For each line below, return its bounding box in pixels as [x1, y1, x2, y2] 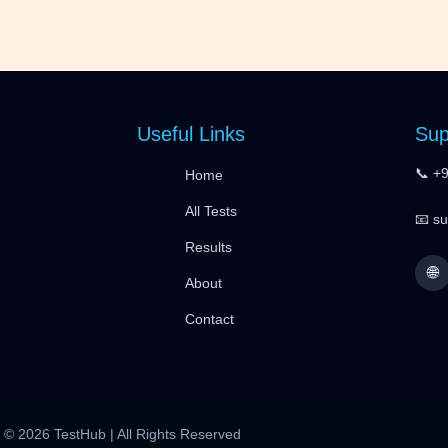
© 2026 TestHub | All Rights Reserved [3, 425, 241, 442]
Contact [185, 310, 234, 327]
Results [185, 238, 232, 255]
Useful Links [137, 122, 245, 145]
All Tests [185, 202, 237, 219]
